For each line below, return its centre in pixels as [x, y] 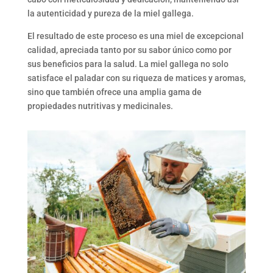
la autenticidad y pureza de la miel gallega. [110, 14]
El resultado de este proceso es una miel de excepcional [135, 36]
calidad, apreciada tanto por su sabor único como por [129, 50]
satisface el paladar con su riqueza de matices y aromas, [136, 78]
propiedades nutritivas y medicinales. [100, 106]
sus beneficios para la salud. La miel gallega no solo [128, 64]
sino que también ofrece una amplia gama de [114, 92]
